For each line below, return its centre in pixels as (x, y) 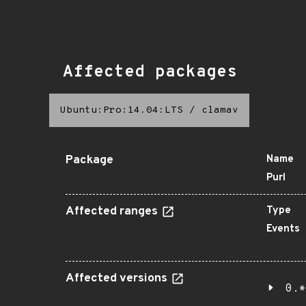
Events (283, 229)
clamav (220, 110)
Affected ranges (113, 212)
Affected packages (150, 72)
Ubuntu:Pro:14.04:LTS (122, 110)
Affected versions (118, 279)
